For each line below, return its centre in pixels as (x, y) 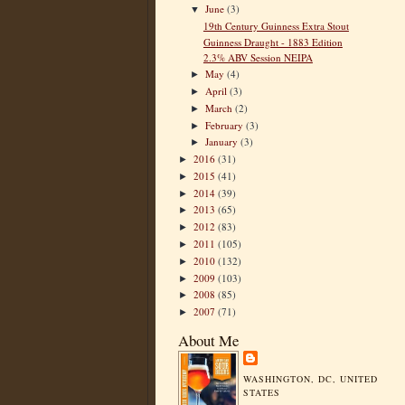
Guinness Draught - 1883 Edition (273, 42)
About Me (208, 341)
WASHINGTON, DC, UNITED (311, 379)
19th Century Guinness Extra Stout (276, 25)
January (223, 142)
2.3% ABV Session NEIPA (258, 58)
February (226, 125)
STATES (262, 393)
